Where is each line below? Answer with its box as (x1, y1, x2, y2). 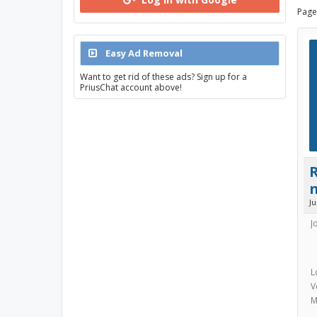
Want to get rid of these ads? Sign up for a (80, 71, 247, 83)
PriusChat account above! (80, 81, 182, 93)
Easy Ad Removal (103, 47, 183, 59)
